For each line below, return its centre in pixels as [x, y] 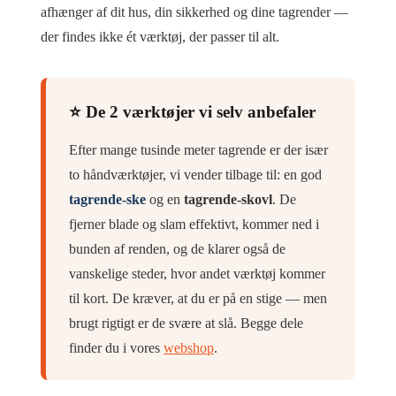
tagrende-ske [107, 199]
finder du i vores [116, 347]
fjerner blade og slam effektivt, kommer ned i [194, 224]
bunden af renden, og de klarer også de [177, 248]
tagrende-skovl [228, 199]
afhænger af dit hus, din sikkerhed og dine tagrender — [194, 12]
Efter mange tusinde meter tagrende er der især [198, 149]
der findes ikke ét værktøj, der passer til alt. [160, 37]
